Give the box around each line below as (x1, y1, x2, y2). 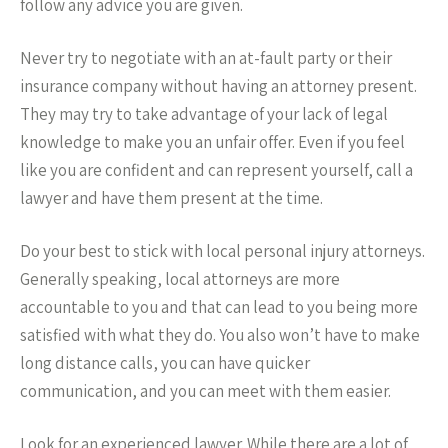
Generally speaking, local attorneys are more (20, 268, 340, 290)
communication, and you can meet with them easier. (20, 380, 391, 402)
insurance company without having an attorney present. (20, 75, 417, 97)
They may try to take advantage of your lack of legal (20, 103, 388, 125)
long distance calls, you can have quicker (20, 352, 310, 374)
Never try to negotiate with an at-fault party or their (20, 47, 392, 69)
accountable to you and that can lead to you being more (20, 296, 418, 318)
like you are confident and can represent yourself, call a (20, 159, 413, 181)
